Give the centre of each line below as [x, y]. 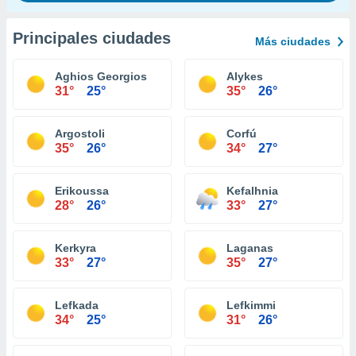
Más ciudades [293, 41]
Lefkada [77, 305]
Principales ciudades [92, 38]
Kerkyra [75, 248]
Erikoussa [82, 191]
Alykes [245, 76]
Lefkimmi [251, 305]
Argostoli [80, 133]
